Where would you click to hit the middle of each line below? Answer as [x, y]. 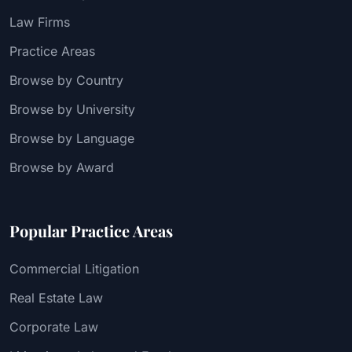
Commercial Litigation [74, 268]
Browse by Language [72, 138]
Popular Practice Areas [91, 230]
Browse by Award [62, 167]
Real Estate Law [56, 297]
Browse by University [72, 109]
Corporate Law [54, 326]
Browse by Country [66, 80]
